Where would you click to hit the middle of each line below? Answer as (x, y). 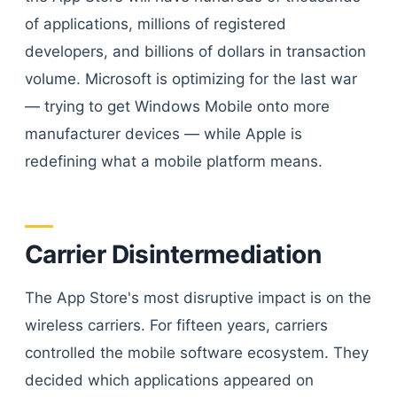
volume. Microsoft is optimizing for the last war (191, 79)
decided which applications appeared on (169, 380)
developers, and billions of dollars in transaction (195, 51)
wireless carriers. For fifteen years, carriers (176, 325)
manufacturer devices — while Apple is (163, 134)
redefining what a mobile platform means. (174, 161)
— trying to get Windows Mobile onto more (177, 106)
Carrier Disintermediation (173, 254)
